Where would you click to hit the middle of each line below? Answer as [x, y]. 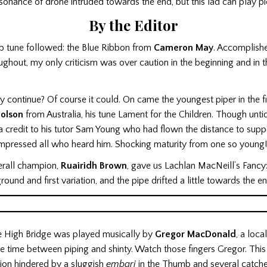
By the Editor [133, 25]
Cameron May [184, 48]
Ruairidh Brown [94, 165]
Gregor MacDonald [195, 235]
